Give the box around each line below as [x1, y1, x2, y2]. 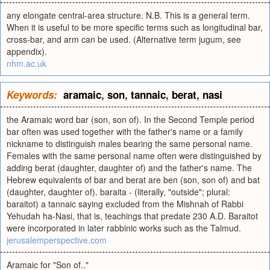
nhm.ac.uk [7, 57, 46, 69]
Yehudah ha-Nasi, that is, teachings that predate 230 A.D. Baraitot [7, 210, 258, 222]
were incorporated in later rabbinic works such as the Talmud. [7, 222, 241, 234]
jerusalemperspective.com [7, 234, 107, 246]
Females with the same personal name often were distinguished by [7, 149, 262, 162]
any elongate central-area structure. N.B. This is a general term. [7, 9, 250, 21]
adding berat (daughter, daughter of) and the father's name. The [7, 162, 252, 174]
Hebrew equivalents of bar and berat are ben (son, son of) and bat [7, 174, 260, 186]
